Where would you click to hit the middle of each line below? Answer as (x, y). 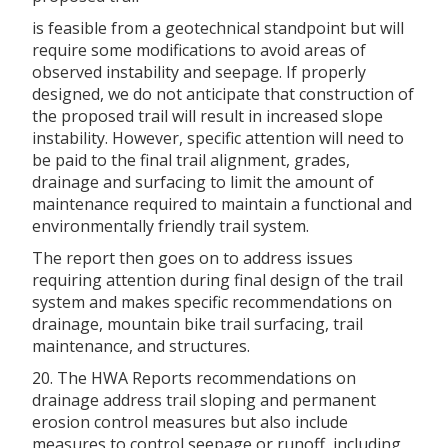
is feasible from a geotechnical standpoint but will (218, 27)
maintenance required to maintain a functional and (222, 203)
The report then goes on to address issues (192, 257)
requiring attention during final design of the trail (217, 279)
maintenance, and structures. (141, 345)
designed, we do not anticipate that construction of (223, 93)
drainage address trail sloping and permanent (204, 399)
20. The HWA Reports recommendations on (194, 377)
